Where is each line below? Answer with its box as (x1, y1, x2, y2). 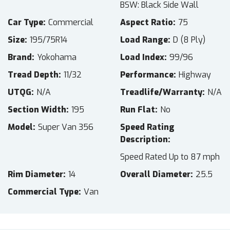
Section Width (8, 104, 66, 116)
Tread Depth (8, 69, 59, 81)
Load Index (120, 52, 164, 63)
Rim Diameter (8, 169, 63, 180)
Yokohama (37, 52, 76, 63)
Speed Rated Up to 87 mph (120, 151, 220, 163)
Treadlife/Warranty (120, 87, 202, 98)
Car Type (8, 17, 43, 28)
